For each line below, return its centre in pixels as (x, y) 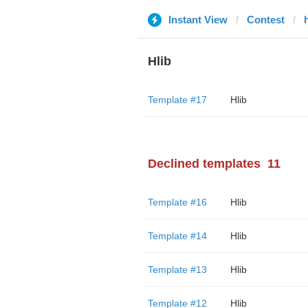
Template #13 (177, 269)
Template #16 (177, 202)
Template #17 (177, 100)
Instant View (198, 20)
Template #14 (177, 236)
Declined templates (204, 164)
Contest (265, 20)
